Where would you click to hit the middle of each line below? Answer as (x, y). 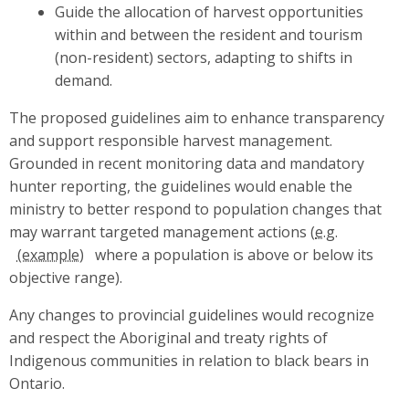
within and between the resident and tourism (208, 35)
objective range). (66, 278)
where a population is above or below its (233, 255)
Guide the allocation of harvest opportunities (209, 12)
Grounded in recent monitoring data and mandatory (187, 164)
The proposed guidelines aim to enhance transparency (197, 118)
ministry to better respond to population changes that (195, 210)
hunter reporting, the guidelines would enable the (181, 187)
